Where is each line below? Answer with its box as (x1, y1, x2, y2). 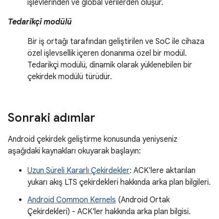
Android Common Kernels (27, 195, 116, 205)
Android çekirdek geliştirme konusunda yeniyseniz (8, 134, 177, 145)
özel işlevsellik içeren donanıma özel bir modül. (27, 48, 187, 59)
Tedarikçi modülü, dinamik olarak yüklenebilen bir (27, 60, 192, 70)
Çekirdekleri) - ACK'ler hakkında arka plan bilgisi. (27, 207, 191, 217)
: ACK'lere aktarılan (130, 166, 196, 176)
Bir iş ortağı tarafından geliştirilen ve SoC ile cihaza (27, 37, 204, 47)
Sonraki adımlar (8, 110, 95, 126)
